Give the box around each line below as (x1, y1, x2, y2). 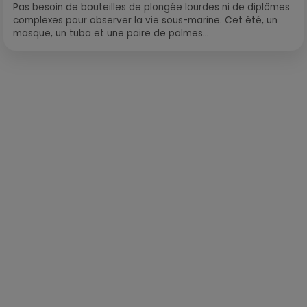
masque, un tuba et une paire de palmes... (13, 26, 209, 40)
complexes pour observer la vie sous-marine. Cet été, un (13, 13, 278, 27)
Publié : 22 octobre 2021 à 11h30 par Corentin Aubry (214, 95, 241, 108)
